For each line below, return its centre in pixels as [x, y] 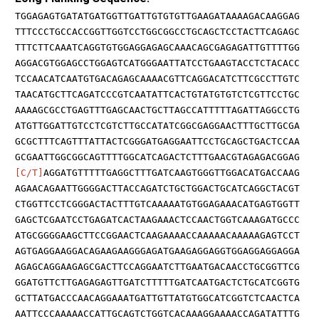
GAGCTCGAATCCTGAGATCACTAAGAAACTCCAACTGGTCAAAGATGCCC [157, 219]
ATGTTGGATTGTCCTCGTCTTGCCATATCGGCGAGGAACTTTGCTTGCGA [157, 125]
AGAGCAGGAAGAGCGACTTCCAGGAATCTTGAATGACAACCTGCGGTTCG [157, 266]
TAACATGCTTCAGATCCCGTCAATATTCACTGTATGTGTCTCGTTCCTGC [157, 94]
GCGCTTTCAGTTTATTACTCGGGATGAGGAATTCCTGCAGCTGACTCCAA [157, 141]
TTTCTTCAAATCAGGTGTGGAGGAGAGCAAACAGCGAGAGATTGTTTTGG [157, 47]
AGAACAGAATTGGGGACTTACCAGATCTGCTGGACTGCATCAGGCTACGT [157, 188]
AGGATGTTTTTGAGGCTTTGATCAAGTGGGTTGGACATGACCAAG [172, 172]
